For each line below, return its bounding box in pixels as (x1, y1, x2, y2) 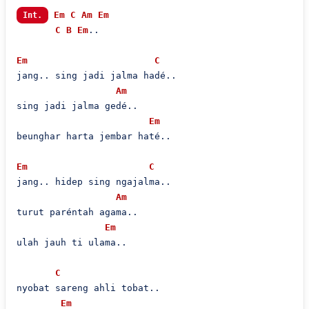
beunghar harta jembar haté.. (16, 131, 171, 141)
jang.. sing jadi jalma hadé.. (16, 70, 177, 81)
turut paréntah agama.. (16, 207, 138, 217)
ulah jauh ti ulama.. (16, 237, 127, 248)
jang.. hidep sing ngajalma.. (16, 177, 171, 187)
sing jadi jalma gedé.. (16, 101, 138, 111)
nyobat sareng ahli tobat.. (16, 283, 160, 293)
